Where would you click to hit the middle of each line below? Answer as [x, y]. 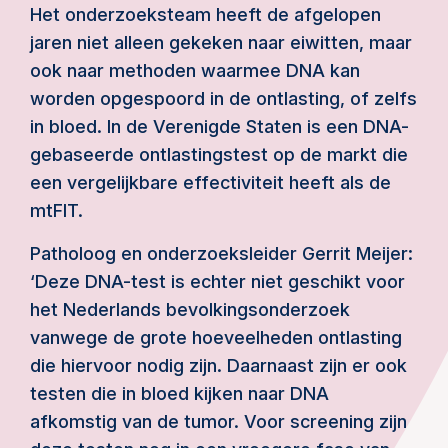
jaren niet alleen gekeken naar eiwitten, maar [221, 42]
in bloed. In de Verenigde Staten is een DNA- [219, 126]
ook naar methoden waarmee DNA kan [195, 70]
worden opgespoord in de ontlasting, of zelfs [223, 98]
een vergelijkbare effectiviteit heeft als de [210, 182]
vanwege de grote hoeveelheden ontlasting [216, 337]
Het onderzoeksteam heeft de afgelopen [205, 14]
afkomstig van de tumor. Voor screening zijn [218, 421]
